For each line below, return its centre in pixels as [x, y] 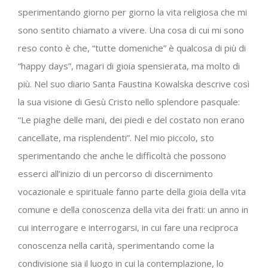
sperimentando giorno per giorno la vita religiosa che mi [133, 12]
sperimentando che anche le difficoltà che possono [122, 155]
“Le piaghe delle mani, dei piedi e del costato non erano [131, 119]
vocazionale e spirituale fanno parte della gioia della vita [132, 191]
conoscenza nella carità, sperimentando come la [116, 245]
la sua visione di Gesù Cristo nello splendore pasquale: [129, 101]
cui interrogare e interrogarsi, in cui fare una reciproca [128, 227]
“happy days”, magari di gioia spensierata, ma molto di [129, 66]
